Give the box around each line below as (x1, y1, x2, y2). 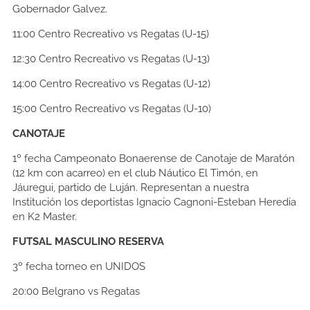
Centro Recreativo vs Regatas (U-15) (35, 28, 209, 41)
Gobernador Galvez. (12, 3, 107, 16)
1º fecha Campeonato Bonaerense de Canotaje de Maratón (12, 152, 295, 165)
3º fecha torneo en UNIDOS (12, 260, 145, 273)
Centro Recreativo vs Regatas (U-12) (37, 77, 210, 91)
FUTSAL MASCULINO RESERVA (12, 235, 164, 248)
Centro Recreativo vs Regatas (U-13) (36, 53, 210, 66)
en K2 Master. (12, 210, 77, 224)
